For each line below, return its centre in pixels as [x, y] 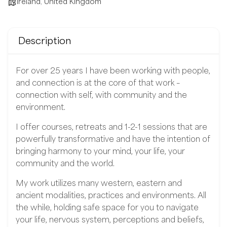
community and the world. [65, 163]
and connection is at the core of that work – [98, 82]
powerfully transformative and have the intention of [113, 139]
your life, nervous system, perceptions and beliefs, [110, 219]
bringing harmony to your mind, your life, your [100, 151]
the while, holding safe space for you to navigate [107, 207]
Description [45, 40]
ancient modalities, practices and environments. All [111, 195]
